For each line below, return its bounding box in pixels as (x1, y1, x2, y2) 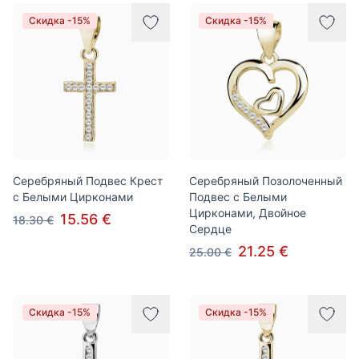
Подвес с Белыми (189, 190, 287, 204)
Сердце (189, 222, 232, 236)
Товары (12, 4, 59, 20)
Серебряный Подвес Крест (13, 174, 163, 188)
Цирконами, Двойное (189, 206, 306, 220)
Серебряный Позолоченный (189, 174, 342, 188)
